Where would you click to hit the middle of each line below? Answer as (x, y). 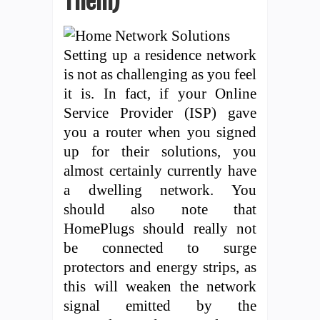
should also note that (160, 209)
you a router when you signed (160, 131)
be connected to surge (160, 247)
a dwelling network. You (160, 189)
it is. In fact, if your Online (160, 93)
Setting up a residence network (160, 54)
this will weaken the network (160, 286)
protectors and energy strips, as (160, 266)
